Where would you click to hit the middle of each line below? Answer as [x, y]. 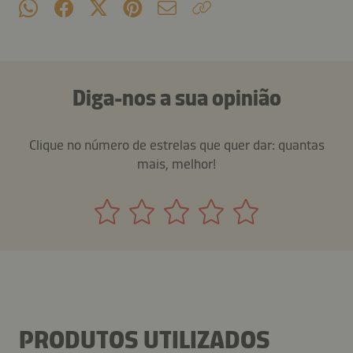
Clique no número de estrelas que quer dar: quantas [176, 145]
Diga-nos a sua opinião [176, 98]
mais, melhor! [176, 163]
